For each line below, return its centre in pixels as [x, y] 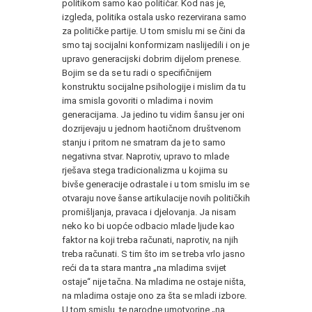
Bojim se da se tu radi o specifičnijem [137, 72]
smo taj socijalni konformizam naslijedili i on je [156, 45]
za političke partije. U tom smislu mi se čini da [154, 31]
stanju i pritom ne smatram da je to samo [144, 142]
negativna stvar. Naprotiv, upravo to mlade [146, 156]
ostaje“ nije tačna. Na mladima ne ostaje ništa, [154, 281]
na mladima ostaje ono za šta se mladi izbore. [154, 295]
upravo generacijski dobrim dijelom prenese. [151, 58]
